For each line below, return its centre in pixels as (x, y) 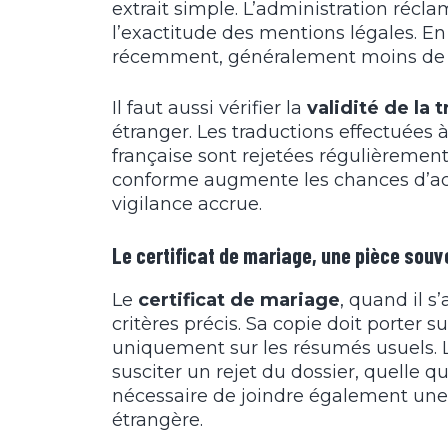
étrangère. (157, 420)
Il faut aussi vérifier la (209, 108)
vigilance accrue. (187, 204)
